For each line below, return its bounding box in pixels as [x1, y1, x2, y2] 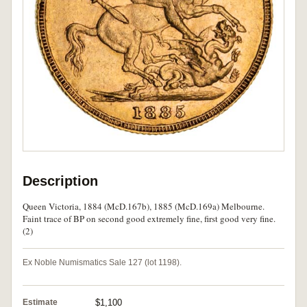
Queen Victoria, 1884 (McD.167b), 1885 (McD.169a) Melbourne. [23, 200, 265, 213]
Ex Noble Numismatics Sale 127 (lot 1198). [23, 258, 182, 268]
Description [23, 173, 98, 189]
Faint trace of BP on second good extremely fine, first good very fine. [23, 212, 275, 225]
